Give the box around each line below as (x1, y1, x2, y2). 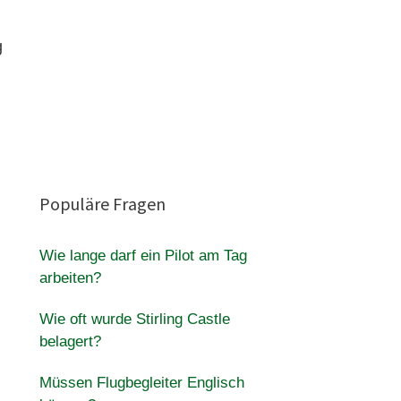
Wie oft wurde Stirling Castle (38, 311, 230, 328)
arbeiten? (38, 269, 101, 286)
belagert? (38, 333, 101, 350)
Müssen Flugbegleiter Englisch (38, 374, 244, 391)
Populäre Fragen (38, 192, 166, 215)
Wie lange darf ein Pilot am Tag (38, 247, 247, 264)
